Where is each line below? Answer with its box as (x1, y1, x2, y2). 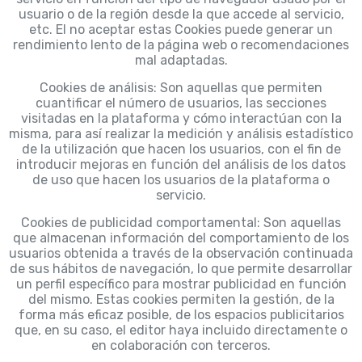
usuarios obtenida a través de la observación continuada (9, 246, 353, 262)
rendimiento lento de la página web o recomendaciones (13, 37, 349, 53)
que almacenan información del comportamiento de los (13, 230, 349, 246)
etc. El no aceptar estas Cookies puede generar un (29, 22, 333, 38)
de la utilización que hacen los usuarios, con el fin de (21, 141, 341, 158)
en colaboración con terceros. (91, 338, 271, 354)
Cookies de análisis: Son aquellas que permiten (40, 80, 322, 96)
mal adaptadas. (134, 53, 228, 69)
